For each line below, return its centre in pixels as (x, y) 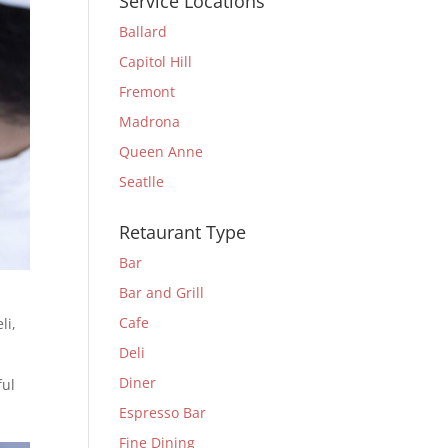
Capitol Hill (156, 61)
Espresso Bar (163, 412)
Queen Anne (161, 151)
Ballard (143, 31)
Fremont (147, 91)
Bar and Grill (162, 292)
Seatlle (142, 181)
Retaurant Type (183, 232)
